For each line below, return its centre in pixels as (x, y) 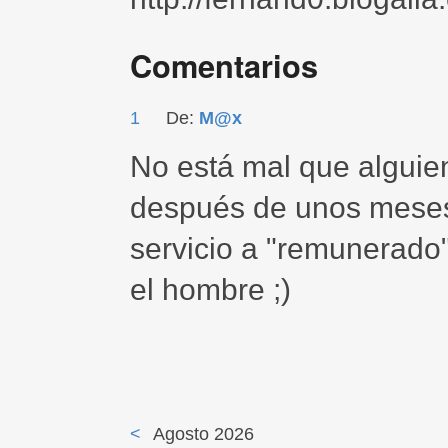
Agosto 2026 (203, 433)
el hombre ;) (210, 289)
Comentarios (224, 64)
